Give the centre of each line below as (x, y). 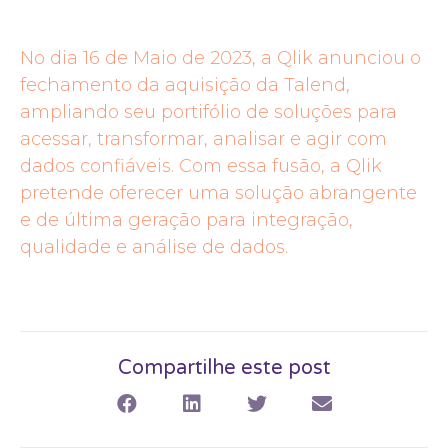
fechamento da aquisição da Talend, (185, 84)
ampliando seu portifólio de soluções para (208, 111)
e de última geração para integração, (186, 219)
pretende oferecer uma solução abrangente (218, 192)
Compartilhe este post (224, 367)
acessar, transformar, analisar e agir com (203, 138)
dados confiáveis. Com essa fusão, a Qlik (201, 165)
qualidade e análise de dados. (154, 246)
